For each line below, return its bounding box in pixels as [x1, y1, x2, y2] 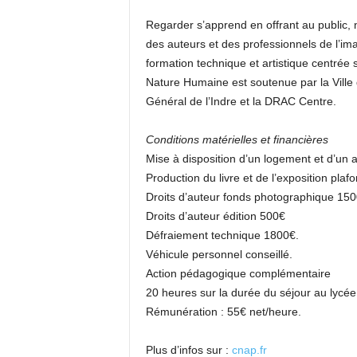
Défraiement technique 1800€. [145, 229, 299, 241]
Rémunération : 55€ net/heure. [145, 305, 301, 318]
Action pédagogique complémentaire [145, 267, 331, 280]
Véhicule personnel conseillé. [145, 248, 292, 261]
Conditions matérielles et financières [145, 133, 328, 146]
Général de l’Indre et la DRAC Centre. [145, 95, 336, 108]
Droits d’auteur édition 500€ [145, 210, 285, 222]
